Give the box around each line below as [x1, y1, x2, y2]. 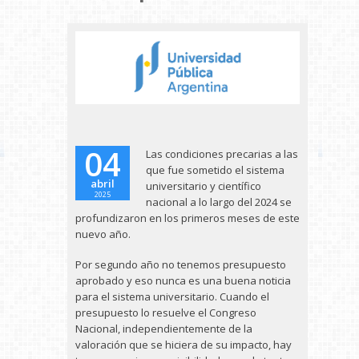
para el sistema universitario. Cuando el [75, 289, 269, 304]
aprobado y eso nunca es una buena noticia [75, 273, 291, 288]
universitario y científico [146, 179, 261, 193]
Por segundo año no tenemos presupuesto [75, 257, 286, 272]
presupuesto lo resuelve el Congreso [75, 305, 256, 320]
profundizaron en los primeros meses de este [75, 211, 300, 225]
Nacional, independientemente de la [75, 321, 252, 336]
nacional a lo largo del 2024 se [146, 195, 292, 209]
